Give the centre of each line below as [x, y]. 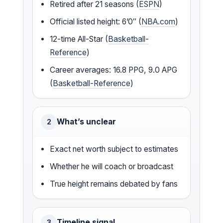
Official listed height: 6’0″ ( [96, 21]
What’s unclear [86, 121]
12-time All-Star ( [79, 39]
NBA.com [159, 21]
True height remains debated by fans [114, 184]
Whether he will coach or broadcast [112, 166]
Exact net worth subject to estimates [114, 149]
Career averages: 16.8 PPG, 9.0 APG [114, 70]
